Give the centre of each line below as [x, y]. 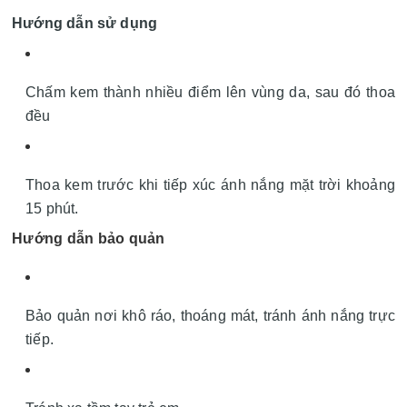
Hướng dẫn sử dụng [87, 23]
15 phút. [52, 208]
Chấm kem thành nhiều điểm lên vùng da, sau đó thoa [210, 92]
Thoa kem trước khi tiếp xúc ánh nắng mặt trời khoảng [210, 184]
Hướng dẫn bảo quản [89, 238]
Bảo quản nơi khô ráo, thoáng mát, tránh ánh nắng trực [210, 315]
